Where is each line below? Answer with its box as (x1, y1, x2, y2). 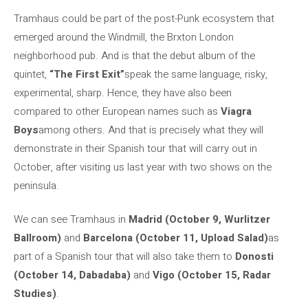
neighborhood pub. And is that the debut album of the (14, 47, 255, 63)
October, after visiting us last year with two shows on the (14, 159, 272, 175)
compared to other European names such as (14, 103, 221, 119)
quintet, (14, 66, 49, 82)
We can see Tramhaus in (14, 212, 129, 227)
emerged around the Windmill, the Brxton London (14, 29, 234, 45)
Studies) (14, 286, 56, 301)
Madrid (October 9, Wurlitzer (129, 212, 270, 227)
